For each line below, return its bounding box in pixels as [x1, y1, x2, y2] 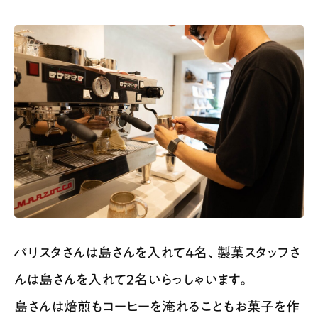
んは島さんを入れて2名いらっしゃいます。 [14, 273, 250, 287]
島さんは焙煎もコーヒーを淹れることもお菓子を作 [14, 300, 300, 314]
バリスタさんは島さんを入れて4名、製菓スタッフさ [14, 246, 300, 260]
